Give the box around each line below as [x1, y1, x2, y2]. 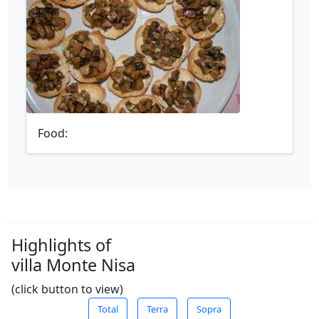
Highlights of [11, 234, 111, 256]
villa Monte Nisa [11, 253, 135, 276]
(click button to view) [11, 281, 123, 297]
